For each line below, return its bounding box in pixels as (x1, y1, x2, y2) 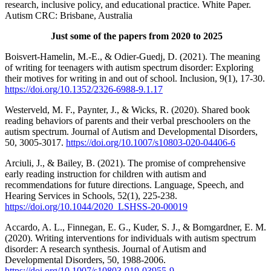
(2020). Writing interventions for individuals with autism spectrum (5, 232, 256, 243)
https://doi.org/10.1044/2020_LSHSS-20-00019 (5, 201, 188, 212)
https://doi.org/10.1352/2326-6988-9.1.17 (5, 83, 163, 94)
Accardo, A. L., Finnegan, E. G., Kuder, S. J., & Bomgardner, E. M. (5, 221, 266, 232)
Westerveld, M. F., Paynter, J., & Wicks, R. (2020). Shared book (5, 104, 250, 115)
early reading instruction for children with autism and (5, 168, 206, 179)
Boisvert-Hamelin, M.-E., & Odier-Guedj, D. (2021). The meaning (5, 51, 260, 62)
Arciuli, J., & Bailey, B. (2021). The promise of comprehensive (5, 157, 246, 168)
